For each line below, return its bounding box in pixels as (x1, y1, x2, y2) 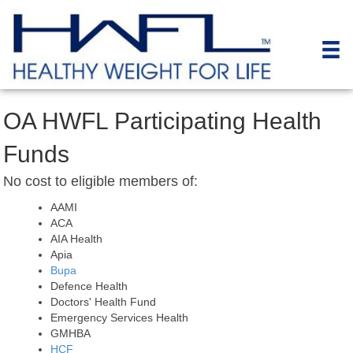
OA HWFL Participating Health (3, 108, 322, 135)
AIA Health (50, 232, 102, 246)
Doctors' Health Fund (50, 295, 156, 309)
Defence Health (50, 280, 128, 293)
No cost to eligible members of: (3, 173, 199, 190)
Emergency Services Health (50, 311, 188, 325)
